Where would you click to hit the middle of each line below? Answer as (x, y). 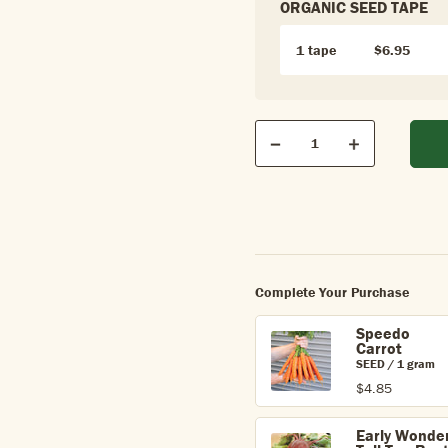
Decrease (300, 151)
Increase (377, 151)
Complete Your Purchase (332, 292)
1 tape (316, 50)
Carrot (379, 348)
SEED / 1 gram (395, 363)
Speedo (383, 333)
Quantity (283, 152)
